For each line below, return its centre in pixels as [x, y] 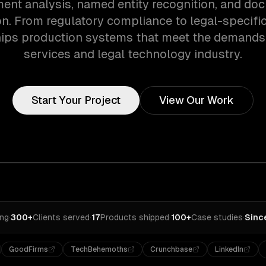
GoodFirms [29, 249]
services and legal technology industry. [133, 54]
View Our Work [197, 100]
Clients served [61, 217]
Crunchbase [172, 249]
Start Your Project [76, 100]
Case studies [217, 217]
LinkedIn [229, 249]
